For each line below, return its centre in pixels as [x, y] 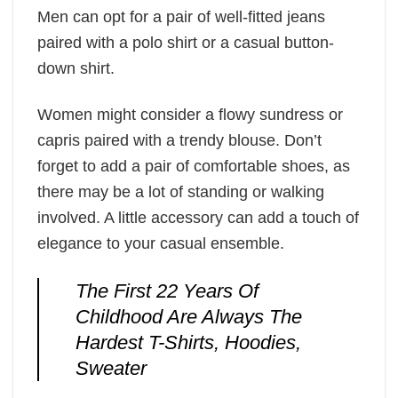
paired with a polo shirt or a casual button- [186, 42]
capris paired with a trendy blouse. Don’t [179, 141]
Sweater [111, 368]
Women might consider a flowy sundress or [190, 115]
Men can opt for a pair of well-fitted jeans [181, 16]
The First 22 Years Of [167, 291]
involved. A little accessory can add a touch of [198, 218]
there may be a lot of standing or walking [181, 192]
